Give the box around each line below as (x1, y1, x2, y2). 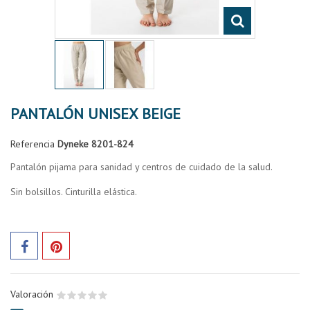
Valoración (10, 288, 56, 300)
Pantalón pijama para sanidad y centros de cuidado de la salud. (10, 161, 273, 173)
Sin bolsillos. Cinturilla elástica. (10, 185, 137, 198)
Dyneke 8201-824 (57, 138, 134, 150)
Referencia (10, 138, 55, 150)
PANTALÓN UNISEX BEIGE (10, 104, 181, 123)
